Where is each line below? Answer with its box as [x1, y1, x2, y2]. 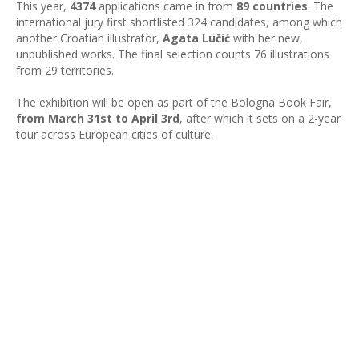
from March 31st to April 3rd [16, 111, 179, 126]
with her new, [230, 30, 303, 46]
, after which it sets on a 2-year [179, 111, 341, 126]
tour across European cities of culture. [16, 127, 213, 142]
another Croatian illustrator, [16, 30, 163, 46]
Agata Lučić [163, 30, 230, 46]
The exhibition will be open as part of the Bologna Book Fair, [16, 95, 332, 110]
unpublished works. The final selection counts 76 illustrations [16, 46, 329, 62]
